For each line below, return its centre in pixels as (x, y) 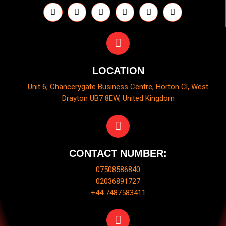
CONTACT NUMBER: (118, 153)
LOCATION (118, 70)
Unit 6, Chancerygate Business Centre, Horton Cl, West (118, 87)
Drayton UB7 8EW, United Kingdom (118, 98)
